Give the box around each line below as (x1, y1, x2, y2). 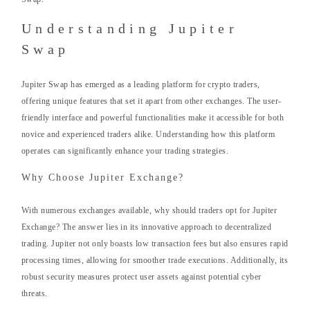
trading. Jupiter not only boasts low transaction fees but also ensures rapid (21, 239, 289, 249)
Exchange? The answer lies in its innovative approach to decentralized (21, 222, 272, 232)
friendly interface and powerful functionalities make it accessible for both (21, 113, 284, 123)
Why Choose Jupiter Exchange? (21, 172, 184, 183)
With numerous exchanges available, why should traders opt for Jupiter (21, 206, 277, 216)
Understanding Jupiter (21, 21, 238, 37)
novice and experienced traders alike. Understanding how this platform (21, 129, 275, 140)
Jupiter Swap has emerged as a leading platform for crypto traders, (21, 80, 260, 90)
